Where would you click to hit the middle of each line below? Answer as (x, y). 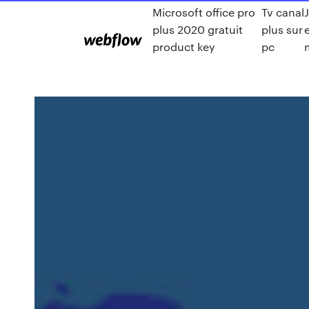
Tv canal (282, 12)
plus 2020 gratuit (198, 29)
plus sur (282, 29)
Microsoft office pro (204, 12)
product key (184, 47)
